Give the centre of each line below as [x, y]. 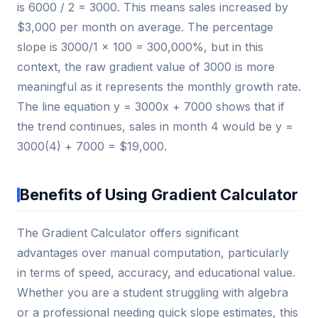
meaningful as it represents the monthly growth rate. [159, 87]
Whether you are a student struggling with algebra [153, 293]
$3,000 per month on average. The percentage [145, 27]
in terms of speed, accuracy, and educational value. [156, 273]
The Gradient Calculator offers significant [128, 233]
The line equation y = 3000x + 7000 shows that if [151, 107]
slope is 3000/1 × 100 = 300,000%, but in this [140, 47]
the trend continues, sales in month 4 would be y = [155, 127]
